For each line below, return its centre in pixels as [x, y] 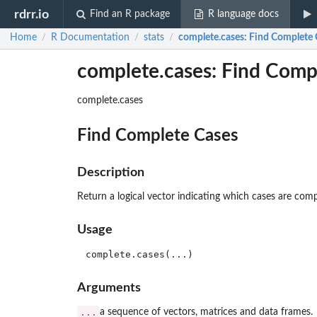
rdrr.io [32, 14]
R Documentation [90, 38]
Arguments [109, 287]
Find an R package [130, 14]
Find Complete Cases [157, 136]
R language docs [243, 14]
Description [110, 172]
